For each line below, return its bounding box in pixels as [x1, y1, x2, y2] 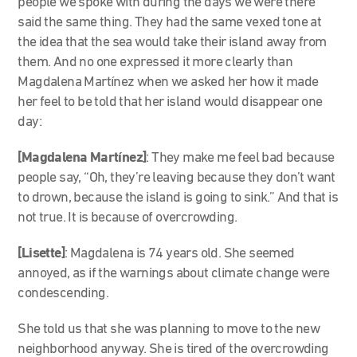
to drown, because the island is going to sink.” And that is [18, 190, 339, 206]
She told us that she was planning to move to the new [18, 321, 320, 337]
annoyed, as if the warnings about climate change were [18, 265, 330, 281]
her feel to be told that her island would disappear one [18, 94, 323, 110]
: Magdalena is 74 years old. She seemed [65, 245, 295, 261]
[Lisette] [18, 245, 65, 261]
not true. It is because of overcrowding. [18, 210, 240, 226]
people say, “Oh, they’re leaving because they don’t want [18, 170, 335, 186]
